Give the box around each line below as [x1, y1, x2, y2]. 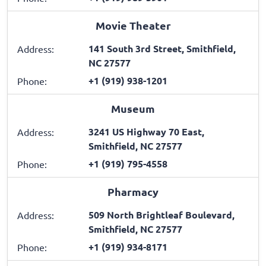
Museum [111, 101, 155, 115]
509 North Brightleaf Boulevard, [88, 208, 235, 221]
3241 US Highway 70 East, [88, 125, 204, 138]
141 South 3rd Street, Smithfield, [88, 42, 236, 55]
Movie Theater [95, 18, 171, 32]
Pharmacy [107, 184, 159, 198]
